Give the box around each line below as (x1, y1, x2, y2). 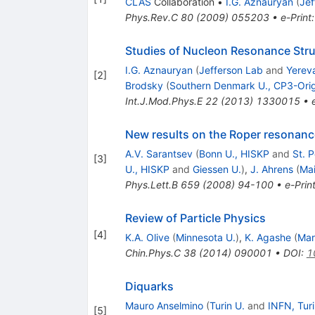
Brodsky (124, 79, 163, 91)
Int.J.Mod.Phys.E (124, 94, 202, 107)
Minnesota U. (175, 231, 236, 243)
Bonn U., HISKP (198, 147, 269, 160)
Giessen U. (192, 162, 241, 175)
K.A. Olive (124, 231, 169, 243)
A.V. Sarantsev (124, 147, 193, 160)
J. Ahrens (250, 162, 293, 175)
